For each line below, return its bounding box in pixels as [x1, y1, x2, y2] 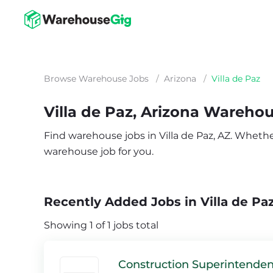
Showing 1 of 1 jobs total [44, 219, 158, 231]
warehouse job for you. [44, 146, 154, 157]
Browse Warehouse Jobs [44, 73, 149, 84]
